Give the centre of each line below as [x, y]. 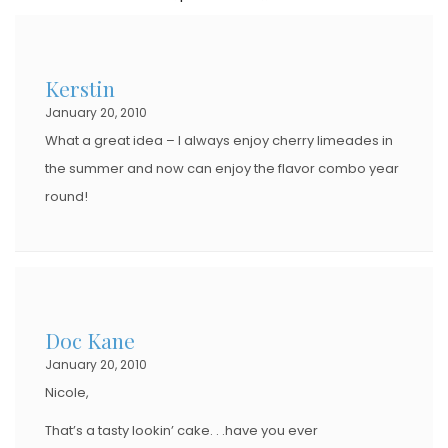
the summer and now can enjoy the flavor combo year [222, 168]
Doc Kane [90, 339]
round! [66, 196]
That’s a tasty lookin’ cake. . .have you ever [181, 430]
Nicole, [67, 392]
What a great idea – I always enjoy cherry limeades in [219, 140]
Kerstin [80, 87]
